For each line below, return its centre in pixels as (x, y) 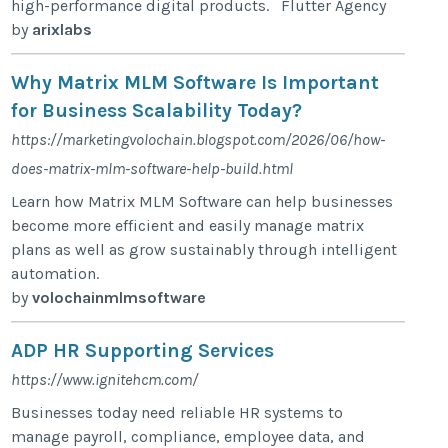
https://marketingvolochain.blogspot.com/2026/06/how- (198, 139)
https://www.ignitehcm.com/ (105, 379)
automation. (55, 273)
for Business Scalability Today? (157, 110)
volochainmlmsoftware (119, 297)
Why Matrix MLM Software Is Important (195, 82)
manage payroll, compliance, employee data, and (188, 436)
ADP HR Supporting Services (143, 350)
